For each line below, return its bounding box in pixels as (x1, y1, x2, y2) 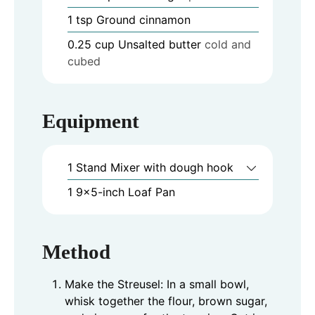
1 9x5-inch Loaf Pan (67, 184, 175, 199)
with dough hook (143, 160, 233, 174)
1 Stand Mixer (67, 160, 143, 174)
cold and (205, 37, 251, 52)
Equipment (42, 109, 139, 132)
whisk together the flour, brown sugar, (65, 293, 267, 308)
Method (42, 240, 110, 263)
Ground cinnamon (96, 13, 191, 27)
